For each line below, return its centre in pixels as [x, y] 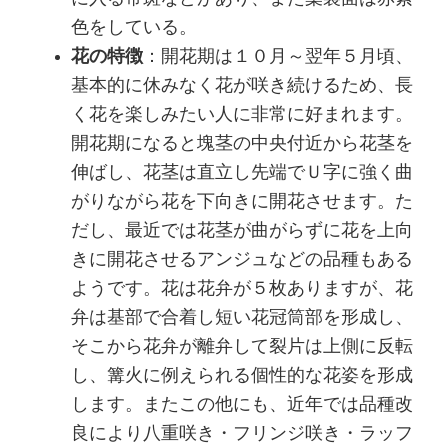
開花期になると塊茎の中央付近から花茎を [242, 143]
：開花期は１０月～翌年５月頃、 [278, 56]
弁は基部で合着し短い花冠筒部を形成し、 [242, 317]
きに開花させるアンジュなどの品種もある [242, 259]
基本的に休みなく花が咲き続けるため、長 [242, 85]
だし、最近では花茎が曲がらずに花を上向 [242, 230]
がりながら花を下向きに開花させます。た [242, 201]
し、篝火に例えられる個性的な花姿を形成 [242, 375]
